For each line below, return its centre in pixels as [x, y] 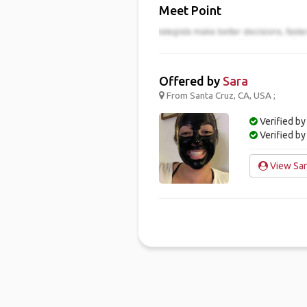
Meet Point [190, 10]
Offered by [191, 81]
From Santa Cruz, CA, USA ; [220, 96]
